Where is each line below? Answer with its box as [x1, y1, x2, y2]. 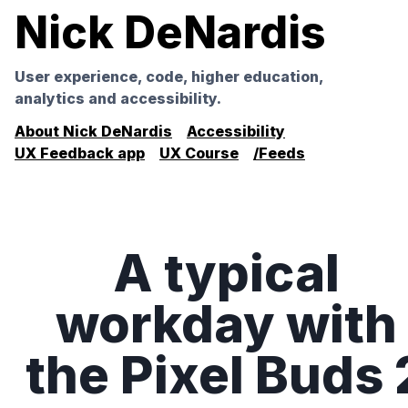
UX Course [159, 144, 239, 162]
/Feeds [253, 144, 305, 162]
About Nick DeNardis [15, 122, 172, 140]
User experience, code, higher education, [15, 67, 323, 86]
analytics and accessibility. [15, 89, 221, 107]
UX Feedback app [15, 144, 145, 162]
